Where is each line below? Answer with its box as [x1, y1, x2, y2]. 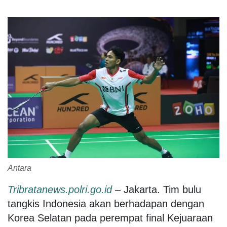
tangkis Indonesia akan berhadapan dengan [8, 198, 204, 210]
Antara [8, 164, 31, 173]
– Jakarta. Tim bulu [115, 184, 201, 196]
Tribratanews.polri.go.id [8, 184, 112, 196]
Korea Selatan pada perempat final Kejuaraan [8, 212, 213, 224]
